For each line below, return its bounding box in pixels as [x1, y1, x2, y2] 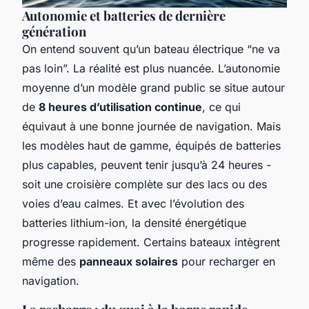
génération [22, 23, 86, 41]
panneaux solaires [79, 255, 178, 269]
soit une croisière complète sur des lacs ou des [22, 177, 267, 192]
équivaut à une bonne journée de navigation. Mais [22, 119, 281, 134]
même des [22, 255, 79, 269]
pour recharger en [178, 255, 275, 269]
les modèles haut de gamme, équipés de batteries [22, 139, 281, 153]
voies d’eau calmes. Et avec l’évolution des [22, 197, 244, 211]
